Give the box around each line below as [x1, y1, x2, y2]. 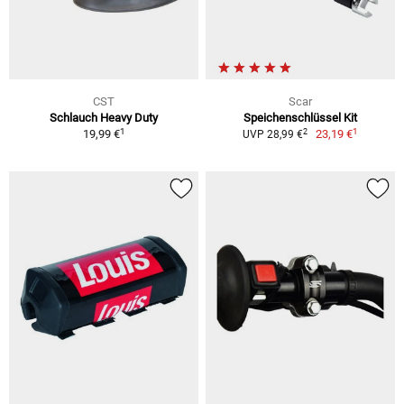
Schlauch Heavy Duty [50, 111, 158, 125]
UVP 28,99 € [242, 128, 303, 142]
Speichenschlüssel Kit [243, 111, 357, 125]
